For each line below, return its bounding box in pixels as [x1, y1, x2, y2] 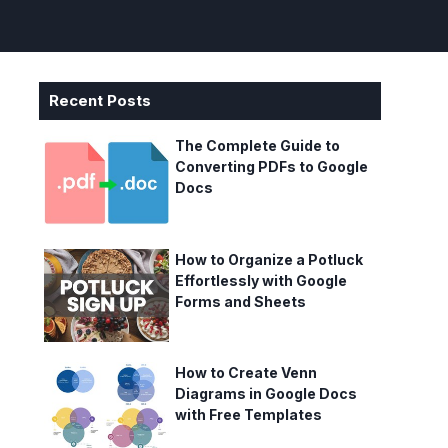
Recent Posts [49, 91, 151, 110]
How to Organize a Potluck [174, 250, 363, 268]
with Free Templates [174, 406, 322, 424]
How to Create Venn [174, 364, 317, 382]
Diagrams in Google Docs [174, 385, 357, 403]
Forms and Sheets [174, 292, 306, 310]
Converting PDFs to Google [174, 158, 368, 175]
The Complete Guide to [174, 137, 340, 154]
